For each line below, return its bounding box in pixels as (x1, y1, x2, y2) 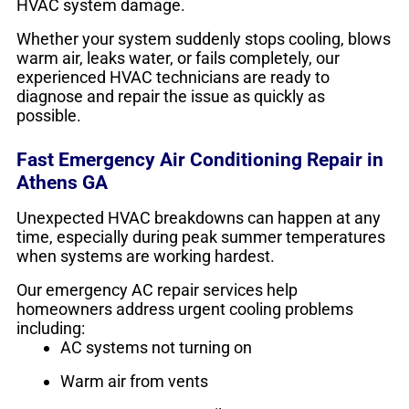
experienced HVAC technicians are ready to (16, 68, 330, 87)
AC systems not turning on (60, 338, 252, 357)
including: (16, 319, 85, 338)
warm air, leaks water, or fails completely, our (16, 48, 340, 68)
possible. (16, 106, 81, 125)
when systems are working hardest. (16, 246, 275, 266)
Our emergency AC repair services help (16, 280, 298, 299)
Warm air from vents (60, 372, 208, 391)
